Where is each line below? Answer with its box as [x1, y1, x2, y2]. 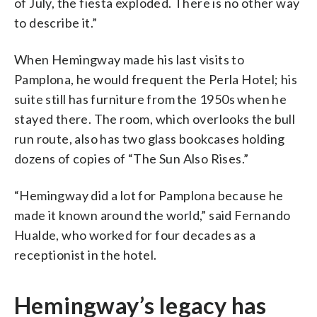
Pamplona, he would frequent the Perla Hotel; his [14, 71, 298, 87]
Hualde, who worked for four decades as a [14, 226, 255, 243]
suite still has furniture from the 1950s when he [14, 91, 287, 107]
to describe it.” [14, 14, 98, 30]
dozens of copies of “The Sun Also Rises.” [14, 150, 249, 166]
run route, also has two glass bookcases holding [14, 130, 285, 146]
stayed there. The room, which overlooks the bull [14, 110, 296, 127]
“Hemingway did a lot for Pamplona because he [14, 187, 284, 203]
